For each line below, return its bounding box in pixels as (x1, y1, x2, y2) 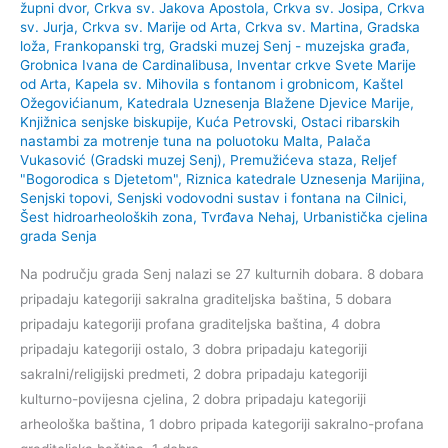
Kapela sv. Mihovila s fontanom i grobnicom (75, 75, 355, 92)
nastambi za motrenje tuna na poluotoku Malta (20, 132, 319, 149)
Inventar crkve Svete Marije (237, 56, 416, 73)
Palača (327, 132, 371, 149)
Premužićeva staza (230, 151, 353, 168)
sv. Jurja (20, 18, 74, 35)
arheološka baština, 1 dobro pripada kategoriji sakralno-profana (20, 416, 424, 432)
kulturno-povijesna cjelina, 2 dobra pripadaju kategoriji (20, 391, 366, 407)
